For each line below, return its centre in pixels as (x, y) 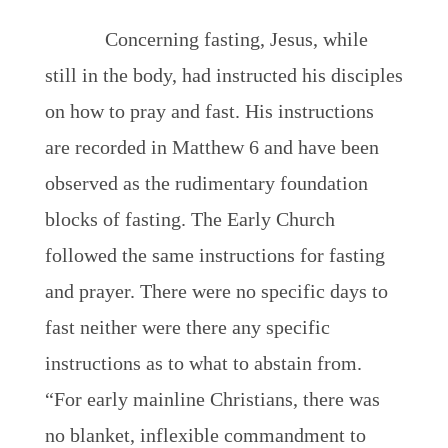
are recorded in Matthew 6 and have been (211, 147)
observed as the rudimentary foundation (206, 183)
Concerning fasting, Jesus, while (236, 39)
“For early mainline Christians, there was (212, 399)
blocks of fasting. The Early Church (189, 219)
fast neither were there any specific (187, 327)
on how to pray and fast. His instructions (209, 111)
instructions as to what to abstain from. (203, 363)
